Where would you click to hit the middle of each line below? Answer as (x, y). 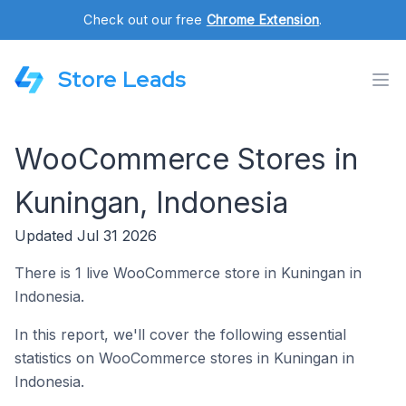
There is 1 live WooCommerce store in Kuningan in (188, 273)
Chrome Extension (263, 19)
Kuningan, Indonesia (151, 203)
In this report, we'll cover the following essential (180, 334)
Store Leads (122, 79)
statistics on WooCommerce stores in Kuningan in (184, 358)
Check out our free (145, 19)
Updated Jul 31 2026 (86, 236)
